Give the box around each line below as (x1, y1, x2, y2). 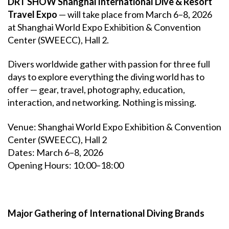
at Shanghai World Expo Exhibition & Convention (8, 21, 201, 33)
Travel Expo (8, 8, 57, 20)
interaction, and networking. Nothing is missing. (8, 97, 196, 108)
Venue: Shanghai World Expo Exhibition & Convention (8, 121, 221, 132)
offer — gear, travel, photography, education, (8, 84, 185, 95)
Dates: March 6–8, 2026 (8, 146, 103, 158)
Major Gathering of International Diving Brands (8, 207, 204, 219)
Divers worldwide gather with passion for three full (8, 58, 210, 70)
